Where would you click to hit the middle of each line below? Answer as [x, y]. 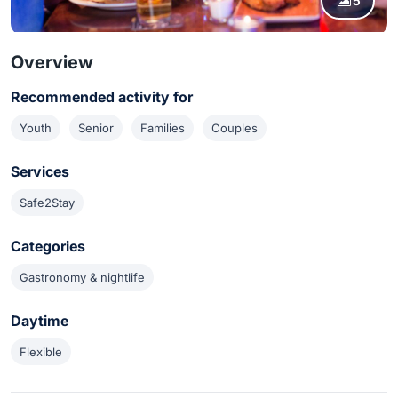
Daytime [40, 321]
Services [40, 171]
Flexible [41, 352]
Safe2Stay [47, 203]
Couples [235, 128]
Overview [52, 62]
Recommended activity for [102, 97]
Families [163, 128]
